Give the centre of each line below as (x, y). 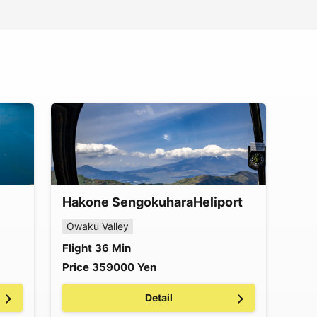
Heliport (218, 202)
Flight (77, 248)
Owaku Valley (98, 226)
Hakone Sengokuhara (128, 202)
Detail (158, 298)
